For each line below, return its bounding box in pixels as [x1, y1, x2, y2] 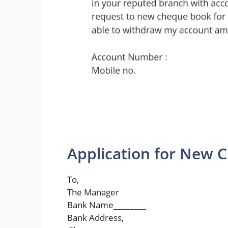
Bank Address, [67, 211, 124, 223]
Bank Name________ [67, 198, 146, 211]
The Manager [67, 186, 119, 198]
